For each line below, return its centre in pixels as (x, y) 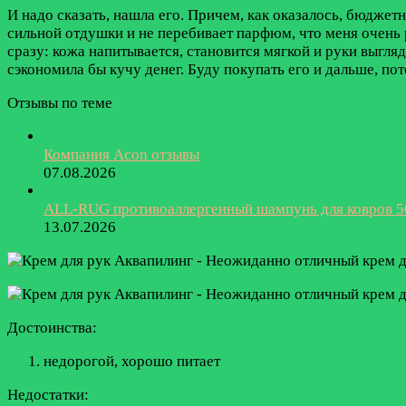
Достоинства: (52, 328)
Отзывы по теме (60, 103)
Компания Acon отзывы (121, 155)
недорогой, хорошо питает (132, 362)
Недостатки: (48, 395)
